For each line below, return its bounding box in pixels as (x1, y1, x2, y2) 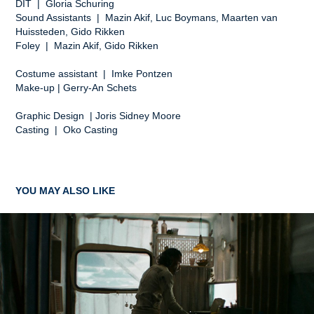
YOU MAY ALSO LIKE (15, 185, 116, 197)
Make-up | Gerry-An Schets (15, 82, 137, 94)
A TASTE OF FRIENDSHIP (15, 284, 135, 296)
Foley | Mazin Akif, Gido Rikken (15, 40, 159, 52)
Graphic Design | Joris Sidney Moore (15, 110, 184, 122)
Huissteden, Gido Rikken (15, 26, 128, 38)
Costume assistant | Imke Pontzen (15, 68, 176, 80)
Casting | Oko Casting (15, 124, 121, 136)
